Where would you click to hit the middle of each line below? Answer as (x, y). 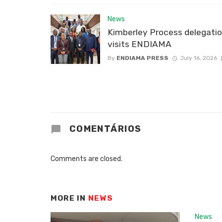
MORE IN (69, 198)
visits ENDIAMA (139, 44)
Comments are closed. (86, 159)
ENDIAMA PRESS (142, 58)
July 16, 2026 (198, 58)
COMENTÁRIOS (104, 129)
